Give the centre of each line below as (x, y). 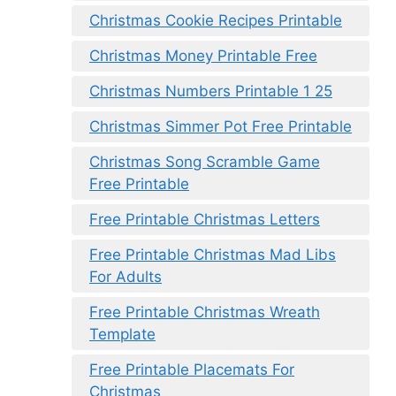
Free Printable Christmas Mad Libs (213, 255)
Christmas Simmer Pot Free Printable (221, 127)
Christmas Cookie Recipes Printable (216, 21)
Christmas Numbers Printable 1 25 (211, 91)
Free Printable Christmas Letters (205, 220)
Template (122, 335)
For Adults (126, 277)
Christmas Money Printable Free (203, 56)
